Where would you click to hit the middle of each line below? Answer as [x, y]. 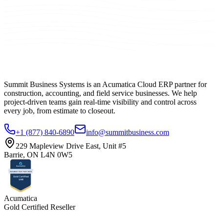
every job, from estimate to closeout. [60, 110]
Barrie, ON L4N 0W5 [38, 154]
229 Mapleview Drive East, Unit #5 [71, 146]
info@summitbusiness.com [128, 132]
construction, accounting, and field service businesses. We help [100, 93]
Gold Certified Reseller [40, 207]
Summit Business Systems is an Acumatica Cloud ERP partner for [105, 84]
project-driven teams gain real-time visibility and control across [100, 102]
